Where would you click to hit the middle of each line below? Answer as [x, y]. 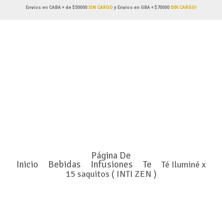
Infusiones [112, 165]
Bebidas [64, 165]
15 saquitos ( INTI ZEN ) [111, 174]
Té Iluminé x [184, 165]
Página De [111, 156]
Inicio [27, 165]
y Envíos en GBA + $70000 [141, 7]
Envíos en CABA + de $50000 [56, 7]
